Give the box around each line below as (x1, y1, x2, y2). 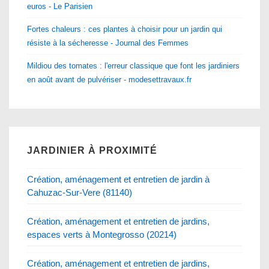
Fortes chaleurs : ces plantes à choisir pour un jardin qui (27, 24, 222, 34)
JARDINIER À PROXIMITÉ (27, 145, 157, 156)
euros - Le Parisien (27, 1, 92, 11)
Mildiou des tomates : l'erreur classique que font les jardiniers (27, 61, 240, 70)
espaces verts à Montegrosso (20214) (27, 229, 177, 240)
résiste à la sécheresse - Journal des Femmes (27, 38, 189, 47)
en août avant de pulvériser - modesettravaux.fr (27, 74, 192, 84)
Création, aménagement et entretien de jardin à (27, 174, 210, 184)
